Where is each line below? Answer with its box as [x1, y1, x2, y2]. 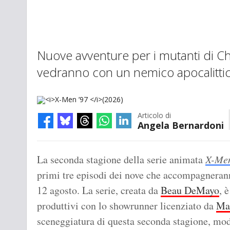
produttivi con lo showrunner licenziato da [37, 199, 216, 213]
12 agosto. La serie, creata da [37, 183, 161, 198]
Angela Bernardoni [138, 119, 224, 132]
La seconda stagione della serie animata [37, 152, 205, 167]
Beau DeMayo [161, 183, 219, 198]
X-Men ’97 [42, 143, 68, 151]
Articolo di [138, 110, 171, 121]
